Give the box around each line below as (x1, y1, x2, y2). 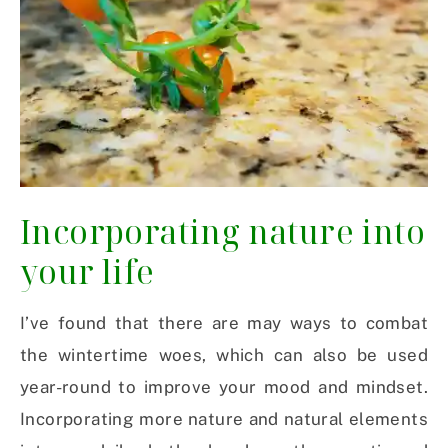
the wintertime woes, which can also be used (20, 345, 428, 366)
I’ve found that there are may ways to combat (20, 313, 428, 334)
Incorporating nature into (20, 210, 425, 254)
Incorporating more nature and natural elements (20, 409, 428, 430)
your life (20, 250, 155, 294)
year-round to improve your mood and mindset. (20, 377, 428, 398)
